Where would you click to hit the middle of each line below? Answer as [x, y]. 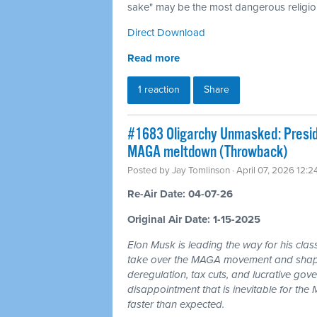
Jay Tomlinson [201, 170]
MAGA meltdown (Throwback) [207, 152]
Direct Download [166, 32]
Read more [154, 58]
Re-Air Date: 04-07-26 [180, 194]
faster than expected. [176, 304]
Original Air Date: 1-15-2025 [194, 219]
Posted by [150, 170]
